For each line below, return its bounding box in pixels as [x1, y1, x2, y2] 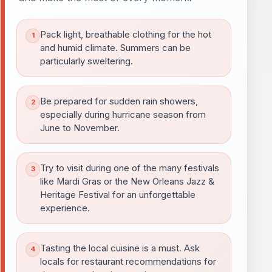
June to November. [40, 122, 120, 134]
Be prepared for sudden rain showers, [40, 95, 198, 107]
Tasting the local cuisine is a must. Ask [40, 242, 200, 254]
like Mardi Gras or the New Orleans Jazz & [40, 175, 214, 187]
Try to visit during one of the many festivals [40, 162, 219, 174]
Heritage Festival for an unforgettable [40, 189, 195, 200]
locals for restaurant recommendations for [40, 256, 216, 267]
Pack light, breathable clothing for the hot [40, 29, 211, 40]
